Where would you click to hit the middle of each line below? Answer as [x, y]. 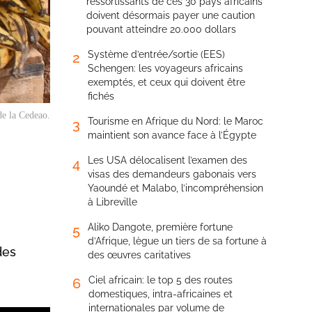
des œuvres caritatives [139, 255]
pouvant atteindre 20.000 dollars [161, 29]
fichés [101, 96]
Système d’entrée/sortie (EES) [156, 54]
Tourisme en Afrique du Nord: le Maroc [175, 121]
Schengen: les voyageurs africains [165, 68]
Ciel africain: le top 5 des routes [161, 280]
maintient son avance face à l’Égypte [172, 135]
